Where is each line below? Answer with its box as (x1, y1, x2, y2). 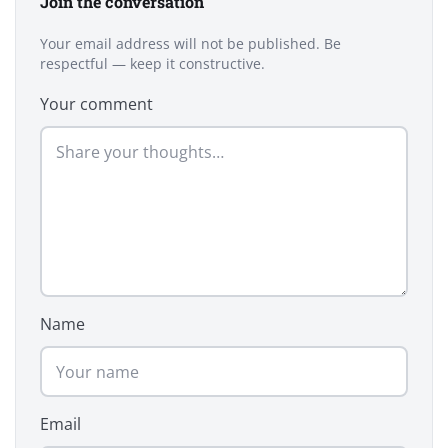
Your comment (40, 93, 153, 116)
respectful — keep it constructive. (40, 55, 265, 74)
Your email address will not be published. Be (40, 35, 341, 54)
